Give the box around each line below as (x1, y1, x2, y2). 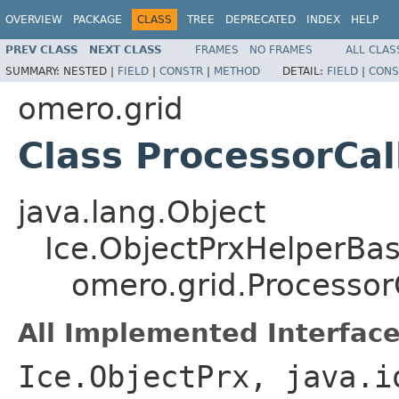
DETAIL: (282, 64, 327, 77)
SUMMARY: (5, 64, 63, 77)
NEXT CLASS (89, 43, 162, 56)
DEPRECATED (225, 13, 296, 26)
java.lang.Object (18, 193, 265, 230)
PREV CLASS (5, 43, 78, 56)
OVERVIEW (5, 13, 62, 26)
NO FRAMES (249, 43, 313, 56)
